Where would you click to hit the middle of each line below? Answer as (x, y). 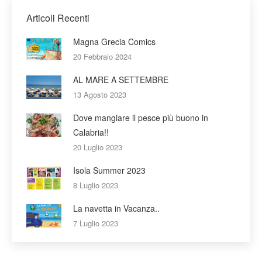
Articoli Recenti (58, 18)
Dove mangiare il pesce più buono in (141, 117)
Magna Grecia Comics (114, 41)
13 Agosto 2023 (100, 94)
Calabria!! (91, 132)
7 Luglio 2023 (96, 223)
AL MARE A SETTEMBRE (121, 79)
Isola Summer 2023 (109, 170)
